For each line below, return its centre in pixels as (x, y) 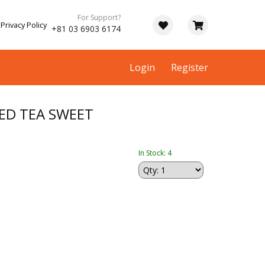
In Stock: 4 (155, 153)
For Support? (99, 17)
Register (190, 67)
